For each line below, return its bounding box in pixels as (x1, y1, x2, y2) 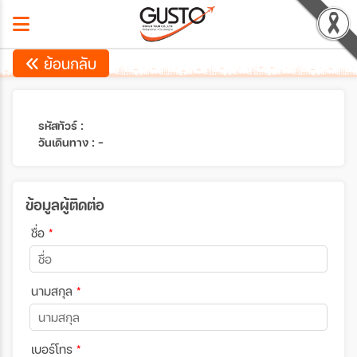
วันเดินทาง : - (38, 135, 104, 150)
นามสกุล (31, 282, 76, 300)
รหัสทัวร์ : (38, 118, 84, 133)
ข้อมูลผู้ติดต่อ (25, 194, 104, 214)
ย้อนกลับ (40, 53, 96, 73)
